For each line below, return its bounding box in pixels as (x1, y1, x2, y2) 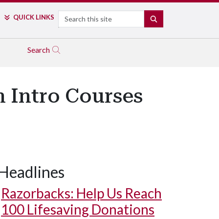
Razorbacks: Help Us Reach (1, 185, 162, 201)
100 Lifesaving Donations (1, 201, 154, 218)
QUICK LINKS (13, 13, 54, 21)
